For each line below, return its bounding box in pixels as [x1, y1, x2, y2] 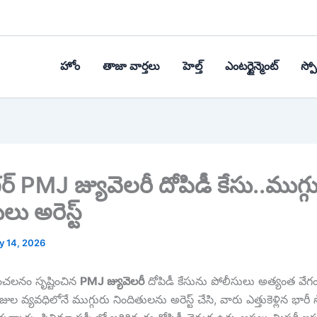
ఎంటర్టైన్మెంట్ [225, 58, 278, 75]
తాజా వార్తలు [103, 58, 160, 75]
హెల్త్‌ [183, 58, 202, 75]
